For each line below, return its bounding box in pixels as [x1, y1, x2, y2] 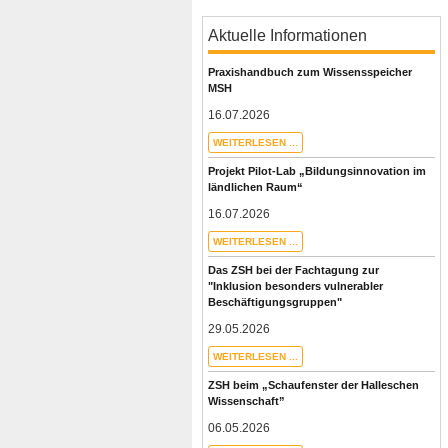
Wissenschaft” [208, 395, 285, 408]
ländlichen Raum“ [208, 181, 303, 194]
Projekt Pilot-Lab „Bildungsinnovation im [208, 165, 426, 178]
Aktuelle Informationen [208, 27, 367, 45]
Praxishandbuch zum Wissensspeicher [208, 66, 412, 79]
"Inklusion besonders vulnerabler [208, 280, 383, 293]
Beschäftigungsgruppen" [208, 296, 342, 309]
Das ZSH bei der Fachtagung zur [208, 264, 379, 277]
